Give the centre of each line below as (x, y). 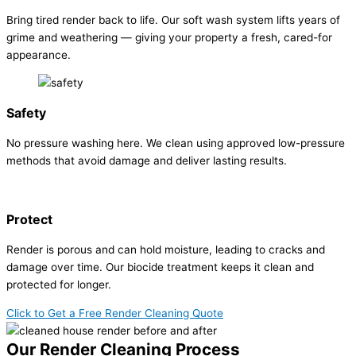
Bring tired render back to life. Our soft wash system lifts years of (173, 19)
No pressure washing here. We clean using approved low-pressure (176, 143)
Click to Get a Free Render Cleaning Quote (115, 313)
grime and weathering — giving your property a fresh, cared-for (169, 37)
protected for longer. (59, 284)
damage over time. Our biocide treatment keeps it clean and (160, 267)
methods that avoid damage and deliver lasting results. (147, 161)
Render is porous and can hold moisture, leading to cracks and (166, 249)
